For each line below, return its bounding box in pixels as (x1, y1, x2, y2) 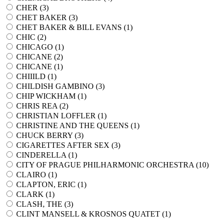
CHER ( (16, 3, 42, 12)
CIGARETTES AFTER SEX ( (16, 141, 114, 149)
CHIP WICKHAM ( (16, 92, 80, 100)
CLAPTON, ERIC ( (16, 180, 80, 189)
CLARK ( (16, 190, 48, 198)
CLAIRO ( (16, 170, 51, 179)
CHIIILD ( (16, 72, 50, 81)
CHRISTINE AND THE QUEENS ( (16, 121, 133, 130)
